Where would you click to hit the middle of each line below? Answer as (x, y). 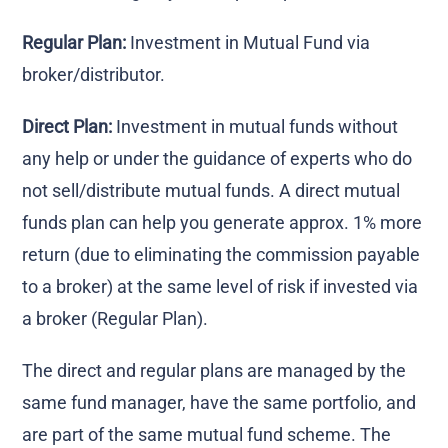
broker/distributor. (94, 74)
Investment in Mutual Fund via (250, 42)
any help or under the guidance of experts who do (217, 158)
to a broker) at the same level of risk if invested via (220, 286)
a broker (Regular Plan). (115, 318)
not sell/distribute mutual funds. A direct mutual (211, 190)
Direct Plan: (67, 126)
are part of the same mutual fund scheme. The (207, 434)
